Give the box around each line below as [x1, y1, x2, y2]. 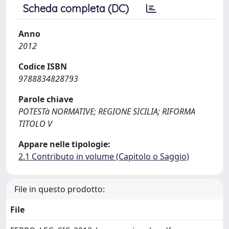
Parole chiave [18, 94, 73, 105]
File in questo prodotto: [14, 184, 105, 195]
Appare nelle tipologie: [18, 139, 110, 150]
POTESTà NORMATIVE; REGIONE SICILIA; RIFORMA [18, 106, 195, 117]
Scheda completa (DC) [23, 2, 129, 15]
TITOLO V [18, 118, 52, 129]
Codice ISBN [18, 61, 67, 72]
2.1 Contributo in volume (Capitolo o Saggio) [18, 151, 189, 162]
